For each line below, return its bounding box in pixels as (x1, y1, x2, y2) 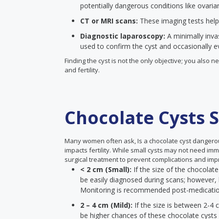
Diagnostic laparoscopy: (80, 31, 167, 41)
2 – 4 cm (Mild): (80, 200, 134, 210)
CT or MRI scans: (80, 16, 140, 25)
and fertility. (65, 66, 100, 74)
